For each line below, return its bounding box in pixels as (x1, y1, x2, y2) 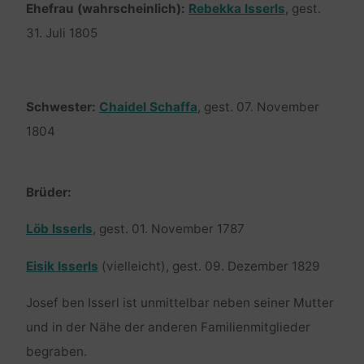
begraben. (25, 344, 87, 360)
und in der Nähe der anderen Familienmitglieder (25, 319, 310, 336)
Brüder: (25, 184, 71, 201)
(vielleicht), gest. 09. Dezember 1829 (97, 258, 320, 274)
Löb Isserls (25, 221, 93, 237)
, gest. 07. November (197, 98, 319, 115)
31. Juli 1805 (25, 25, 97, 41)
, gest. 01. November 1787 (92, 221, 245, 237)
